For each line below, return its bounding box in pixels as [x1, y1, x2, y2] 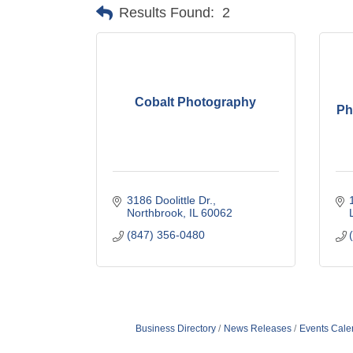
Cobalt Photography [135, 95, 257, 109]
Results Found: [119, 5, 214, 20]
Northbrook [126, 206, 183, 219]
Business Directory [135, 323, 216, 334]
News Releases [223, 323, 292, 334]
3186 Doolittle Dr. [126, 194, 213, 206]
